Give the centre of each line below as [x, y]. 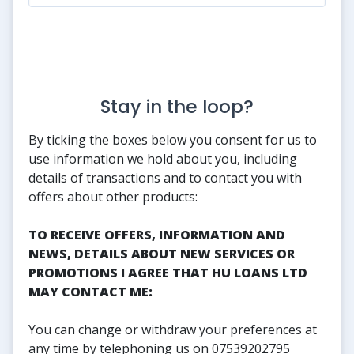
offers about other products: [113, 196]
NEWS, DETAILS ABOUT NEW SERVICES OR [162, 253]
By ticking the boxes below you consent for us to [173, 139]
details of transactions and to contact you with [165, 177]
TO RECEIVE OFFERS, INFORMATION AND [157, 234]
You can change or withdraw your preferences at [173, 329]
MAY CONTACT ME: [90, 291]
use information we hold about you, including [163, 158]
